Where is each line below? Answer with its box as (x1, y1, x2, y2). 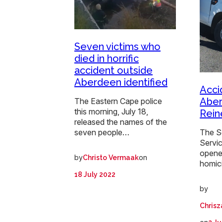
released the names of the (74, 117, 167, 127)
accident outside (74, 64, 153, 77)
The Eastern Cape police (74, 96, 162, 107)
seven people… (74, 127, 129, 138)
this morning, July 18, (74, 107, 148, 117)
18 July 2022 (74, 170, 115, 179)
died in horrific (74, 53, 139, 65)
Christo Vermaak (83, 154, 139, 162)
